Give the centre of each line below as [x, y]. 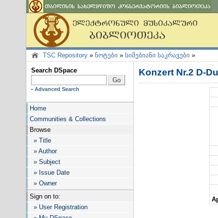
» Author [43, 151]
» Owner [43, 183]
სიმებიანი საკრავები [157, 55]
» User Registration [59, 207]
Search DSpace [54, 70]
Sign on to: [45, 196]
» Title [40, 140]
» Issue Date [50, 173]
